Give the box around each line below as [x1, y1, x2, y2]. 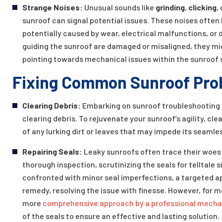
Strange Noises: [22, 2, 84, 12]
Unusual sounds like [84, 2, 156, 12]
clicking [188, 2, 217, 12]
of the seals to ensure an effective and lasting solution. [22, 211, 220, 221]
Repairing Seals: [22, 147, 84, 157]
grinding [156, 2, 185, 12]
